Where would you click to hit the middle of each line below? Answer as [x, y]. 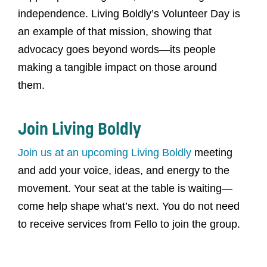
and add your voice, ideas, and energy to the [124, 170]
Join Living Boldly [80, 129]
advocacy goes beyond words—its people [117, 49]
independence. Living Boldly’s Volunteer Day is [129, 14]
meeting [212, 153]
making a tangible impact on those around [117, 67]
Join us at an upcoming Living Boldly [105, 153]
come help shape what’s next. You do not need [129, 206]
